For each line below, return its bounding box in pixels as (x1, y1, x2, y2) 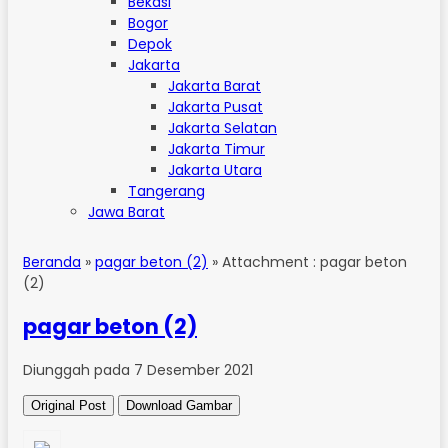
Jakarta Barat (168, 76, 261, 96)
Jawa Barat (88, 202, 165, 222)
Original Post (31, 397, 106, 413)
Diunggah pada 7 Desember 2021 (23, 359, 253, 380)
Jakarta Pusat (168, 97, 263, 117)
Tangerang (128, 181, 205, 201)
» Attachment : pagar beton (208, 252, 407, 272)
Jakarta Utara (168, 160, 262, 180)
